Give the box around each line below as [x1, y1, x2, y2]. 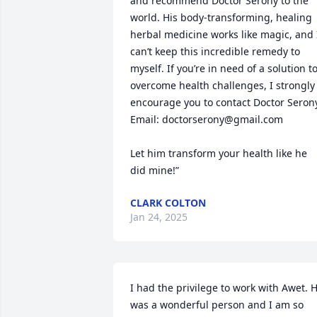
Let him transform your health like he [130, 146, 307, 160]
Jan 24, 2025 [130, 210, 188, 224]
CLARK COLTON [130, 196, 206, 209]
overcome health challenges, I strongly [130, 79, 315, 92]
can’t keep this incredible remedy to [130, 45, 300, 58]
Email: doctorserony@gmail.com [130, 113, 283, 126]
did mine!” [130, 163, 179, 177]
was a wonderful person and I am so [130, 298, 304, 311]
